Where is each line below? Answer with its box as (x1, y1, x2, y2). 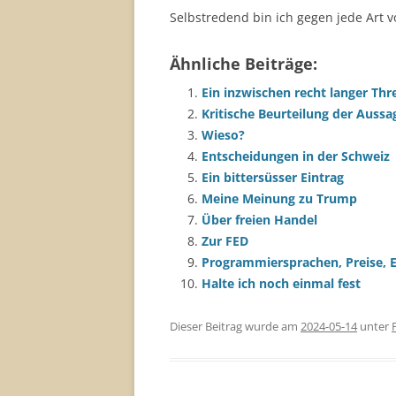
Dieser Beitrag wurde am (170, 318, 301, 334)
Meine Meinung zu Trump (202, 190, 357, 207)
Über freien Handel (202, 211, 317, 228)
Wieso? (202, 126, 245, 143)
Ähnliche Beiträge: (170, 53, 317, 74)
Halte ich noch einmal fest (202, 275, 361, 292)
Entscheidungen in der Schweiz (202, 148, 390, 164)
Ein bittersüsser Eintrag (202, 169, 344, 186)
